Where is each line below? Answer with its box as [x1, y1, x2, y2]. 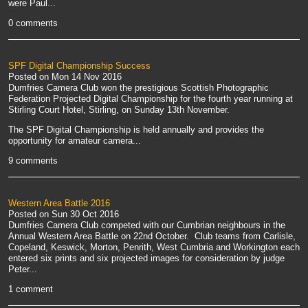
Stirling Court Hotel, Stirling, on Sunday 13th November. [8, 104, 230, 115]
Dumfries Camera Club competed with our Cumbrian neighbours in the [8, 220, 285, 231]
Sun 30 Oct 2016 [52, 209, 119, 220]
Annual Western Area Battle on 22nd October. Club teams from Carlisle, [8, 231, 296, 242]
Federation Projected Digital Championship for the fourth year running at [8, 93, 293, 104]
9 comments [8, 155, 58, 166]
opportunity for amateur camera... [8, 135, 141, 146]
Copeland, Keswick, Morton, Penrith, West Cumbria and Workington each [8, 242, 300, 253]
